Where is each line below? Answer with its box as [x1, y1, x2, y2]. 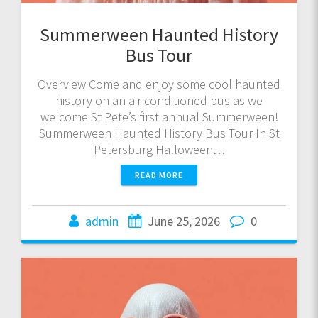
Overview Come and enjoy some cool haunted [38, 75, 280, 92]
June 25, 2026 [147, 212, 220, 229]
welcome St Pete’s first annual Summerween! [40, 108, 278, 125]
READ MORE [135, 169, 183, 180]
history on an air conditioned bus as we [55, 92, 263, 109]
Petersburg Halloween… [93, 141, 225, 158]
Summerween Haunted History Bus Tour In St [38, 124, 280, 141]
